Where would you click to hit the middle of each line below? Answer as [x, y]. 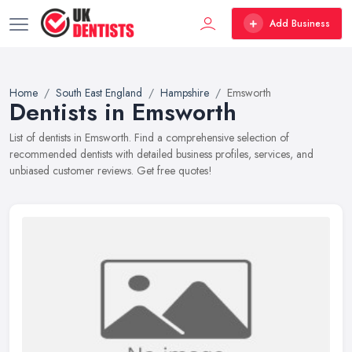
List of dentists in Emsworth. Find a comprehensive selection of [149, 137]
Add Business [300, 23]
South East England [99, 93]
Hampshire [185, 93]
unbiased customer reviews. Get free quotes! [111, 170]
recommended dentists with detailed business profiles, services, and [161, 154]
